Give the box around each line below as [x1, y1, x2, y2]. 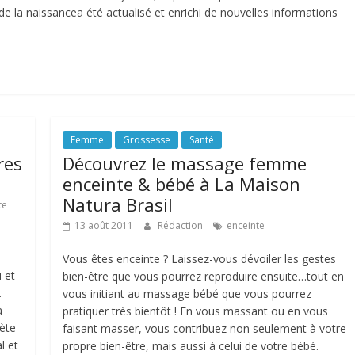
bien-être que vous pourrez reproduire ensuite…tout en [63, 269, 345, 284]
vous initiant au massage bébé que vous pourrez [63, 286, 312, 301]
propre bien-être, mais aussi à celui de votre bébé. [63, 338, 319, 353]
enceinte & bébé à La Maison [63, 172, 301, 196]
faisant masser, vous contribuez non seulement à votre [63, 321, 347, 336]
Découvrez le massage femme [63, 151, 307, 175]
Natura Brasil [63, 193, 174, 216]
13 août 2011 [74, 219, 134, 232]
